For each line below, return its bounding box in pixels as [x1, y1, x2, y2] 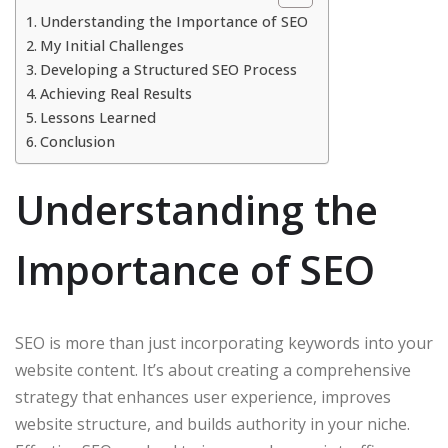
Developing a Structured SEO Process [39, 59, 297, 79]
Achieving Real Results [39, 83, 192, 103]
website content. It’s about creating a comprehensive [15, 358, 411, 381]
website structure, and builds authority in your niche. [15, 412, 410, 435]
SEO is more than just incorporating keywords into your [15, 331, 433, 354]
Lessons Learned [39, 107, 156, 127]
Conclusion [39, 131, 115, 151]
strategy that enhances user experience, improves [15, 385, 391, 408]
